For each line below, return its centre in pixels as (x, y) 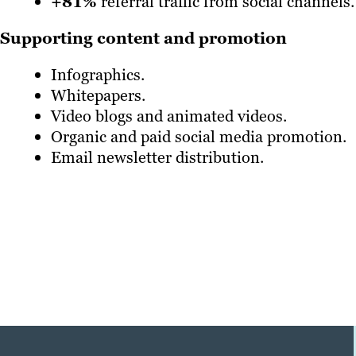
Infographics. (98, 74)
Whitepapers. (98, 95)
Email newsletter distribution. (157, 157)
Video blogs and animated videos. (169, 116)
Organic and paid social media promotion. (199, 136)
